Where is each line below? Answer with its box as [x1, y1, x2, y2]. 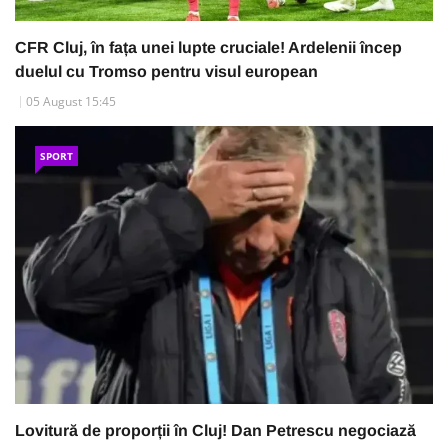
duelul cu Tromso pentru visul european [15, 62, 318, 80]
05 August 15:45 [26, 92, 116, 110]
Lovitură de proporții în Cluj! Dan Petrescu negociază [15, 422, 416, 440]
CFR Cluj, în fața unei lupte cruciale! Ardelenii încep [15, 38, 402, 56]
